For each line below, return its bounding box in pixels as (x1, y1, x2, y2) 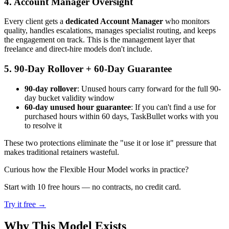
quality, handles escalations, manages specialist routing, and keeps (4, 26, 216, 35)
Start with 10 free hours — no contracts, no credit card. (4, 182, 181, 191)
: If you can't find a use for (131, 102, 216, 111)
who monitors (163, 17, 210, 26)
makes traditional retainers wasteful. (4, 147, 119, 156)
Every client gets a (4, 17, 65, 26)
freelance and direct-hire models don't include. (4, 44, 152, 54)
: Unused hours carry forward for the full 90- (77, 84, 221, 93)
